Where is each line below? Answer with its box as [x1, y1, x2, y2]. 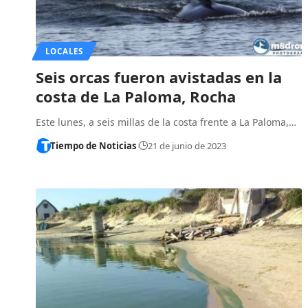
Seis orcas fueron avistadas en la [36, 66, 282, 87]
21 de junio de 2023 [147, 139, 226, 152]
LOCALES [45, 45, 83, 56]
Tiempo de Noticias [49, 139, 136, 152]
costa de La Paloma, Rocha [36, 85, 236, 107]
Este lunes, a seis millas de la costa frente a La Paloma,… [36, 115, 296, 129]
